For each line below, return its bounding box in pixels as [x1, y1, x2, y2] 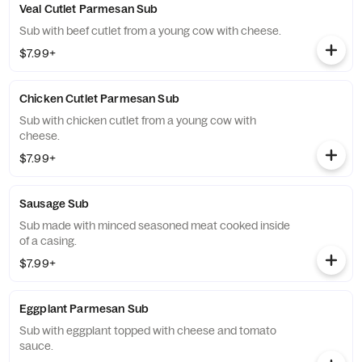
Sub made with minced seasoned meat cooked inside [19, 218, 290, 233]
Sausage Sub [19, 196, 90, 211]
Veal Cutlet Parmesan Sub [19, 2, 158, 16]
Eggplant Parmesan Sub [19, 301, 149, 316]
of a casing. [19, 234, 77, 248]
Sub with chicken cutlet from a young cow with [19, 113, 256, 128]
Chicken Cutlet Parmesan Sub [19, 91, 179, 106]
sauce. [19, 339, 53, 353]
